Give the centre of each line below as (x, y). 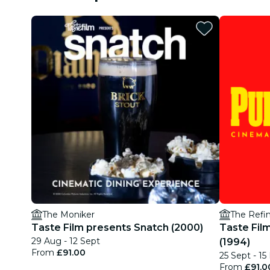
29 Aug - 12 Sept (66, 241)
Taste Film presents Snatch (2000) (117, 228)
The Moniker (68, 215)
